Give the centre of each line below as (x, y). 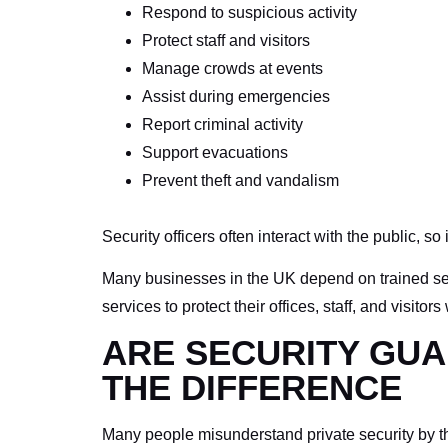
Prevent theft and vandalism (240, 180)
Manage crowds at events (232, 68)
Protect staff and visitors (226, 40)
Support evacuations (215, 152)
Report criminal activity (222, 124)
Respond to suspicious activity (249, 12)
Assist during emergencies (236, 96)
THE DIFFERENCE (252, 388)
